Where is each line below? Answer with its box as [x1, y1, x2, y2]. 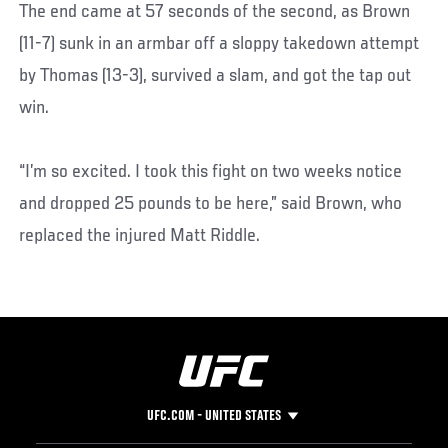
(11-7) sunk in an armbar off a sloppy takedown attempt [19, 33, 420, 54]
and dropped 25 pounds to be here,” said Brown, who [19, 193, 403, 214]
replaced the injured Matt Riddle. [19, 225, 261, 246]
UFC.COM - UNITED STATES [146, 408, 281, 425]
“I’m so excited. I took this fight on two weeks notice [19, 161, 403, 182]
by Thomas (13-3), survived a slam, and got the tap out [19, 65, 412, 86]
